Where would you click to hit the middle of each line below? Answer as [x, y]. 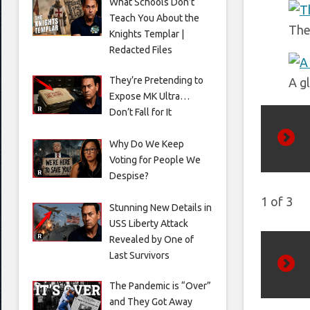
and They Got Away [151, 301]
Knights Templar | [146, 34]
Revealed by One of [151, 239]
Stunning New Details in [160, 207]
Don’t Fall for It [140, 112]
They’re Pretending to [156, 80]
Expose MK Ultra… [149, 96]
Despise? [129, 175]
